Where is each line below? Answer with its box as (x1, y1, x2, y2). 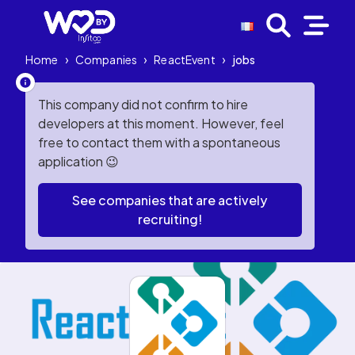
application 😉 (38, 153, 119, 170)
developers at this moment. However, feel (38, 115, 284, 132)
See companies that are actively (72, 192, 268, 208)
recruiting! (137, 211, 202, 227)
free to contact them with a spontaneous (38, 134, 281, 151)
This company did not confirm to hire (38, 96, 248, 113)
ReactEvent (154, 52, 216, 67)
